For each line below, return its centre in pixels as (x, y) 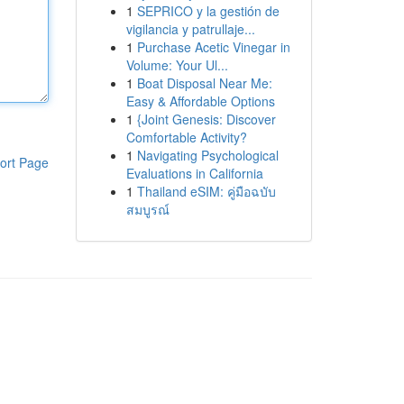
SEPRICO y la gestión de (208, 11)
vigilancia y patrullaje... (190, 29)
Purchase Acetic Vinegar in (213, 47)
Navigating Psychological (207, 155)
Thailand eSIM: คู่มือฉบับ (206, 191)
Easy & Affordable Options (200, 101)
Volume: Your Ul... (177, 65)
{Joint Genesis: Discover (206, 119)
